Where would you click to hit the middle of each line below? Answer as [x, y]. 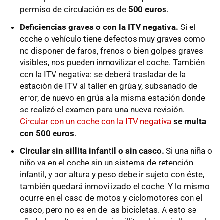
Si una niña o [188, 151]
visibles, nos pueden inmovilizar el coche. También [112, 63]
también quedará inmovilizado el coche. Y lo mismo [115, 186]
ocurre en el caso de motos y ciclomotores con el [111, 198]
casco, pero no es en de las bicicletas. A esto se [108, 210]
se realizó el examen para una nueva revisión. [102, 110]
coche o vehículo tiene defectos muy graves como [112, 39]
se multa [190, 122]
